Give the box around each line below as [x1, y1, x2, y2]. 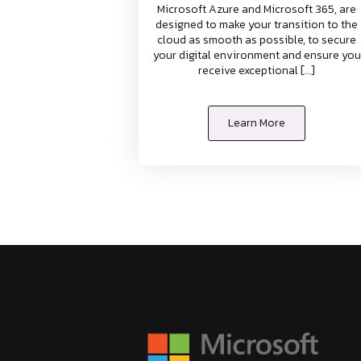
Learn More [228, 114, 286, 132]
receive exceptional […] [198, 62, 316, 80]
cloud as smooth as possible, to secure [157, 31, 357, 49]
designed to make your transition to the [156, 16, 359, 34]
